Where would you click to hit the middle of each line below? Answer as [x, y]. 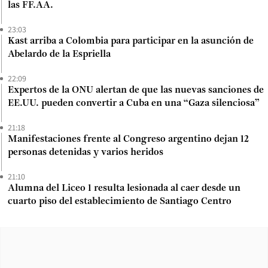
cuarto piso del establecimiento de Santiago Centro [120, 202]
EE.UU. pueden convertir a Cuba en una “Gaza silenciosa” [134, 104]
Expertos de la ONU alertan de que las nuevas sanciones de [136, 91]
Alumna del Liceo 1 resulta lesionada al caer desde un [124, 189]
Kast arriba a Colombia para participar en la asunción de [131, 42]
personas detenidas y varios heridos [86, 153]
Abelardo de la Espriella [59, 55]
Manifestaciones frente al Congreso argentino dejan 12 [128, 140]
